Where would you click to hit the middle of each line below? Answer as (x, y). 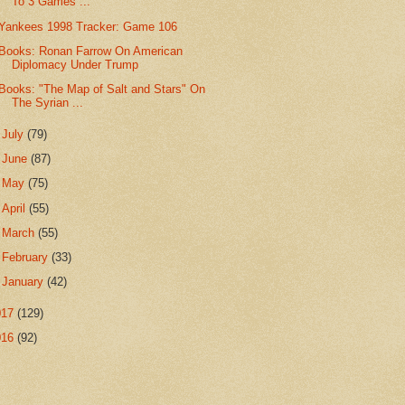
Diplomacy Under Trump (75, 64)
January (25, 282)
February (27, 258)
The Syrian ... (48, 103)
